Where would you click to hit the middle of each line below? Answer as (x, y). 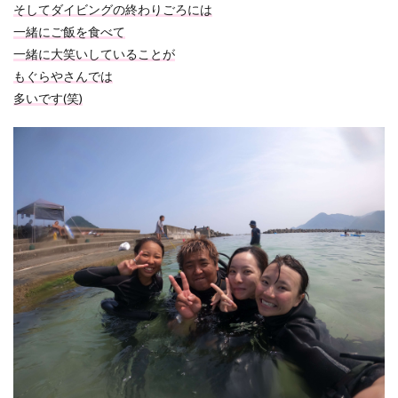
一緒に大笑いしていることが (94, 54)
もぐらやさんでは (63, 76)
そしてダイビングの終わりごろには (113, 9)
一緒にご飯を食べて (69, 32)
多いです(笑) (48, 98)
